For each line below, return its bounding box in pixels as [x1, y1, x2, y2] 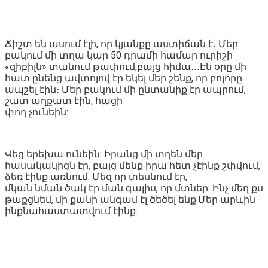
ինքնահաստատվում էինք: [5, 205, 138, 217]
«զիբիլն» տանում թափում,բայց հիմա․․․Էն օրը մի [5, 60, 246, 72]
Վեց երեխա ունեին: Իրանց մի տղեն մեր [5, 148, 203, 160]
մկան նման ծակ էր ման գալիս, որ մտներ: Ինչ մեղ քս [5, 182, 263, 194]
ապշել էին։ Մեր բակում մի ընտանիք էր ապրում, [5, 83, 246, 95]
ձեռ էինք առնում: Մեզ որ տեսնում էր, [5, 170, 187, 182]
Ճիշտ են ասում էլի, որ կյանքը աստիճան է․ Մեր [5, 38, 238, 50]
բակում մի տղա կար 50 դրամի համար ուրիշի [5, 49, 233, 61]
